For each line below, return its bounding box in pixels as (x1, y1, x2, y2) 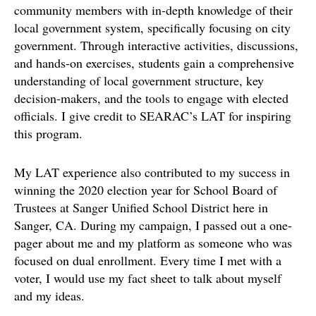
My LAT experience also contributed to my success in (14, 163, 290, 181)
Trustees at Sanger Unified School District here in (14, 198, 268, 216)
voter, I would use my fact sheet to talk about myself (14, 269, 281, 286)
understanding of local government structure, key (14, 71, 264, 89)
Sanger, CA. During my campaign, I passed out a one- (14, 216, 292, 233)
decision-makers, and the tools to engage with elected (14, 89, 288, 107)
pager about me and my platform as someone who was (14, 233, 292, 251)
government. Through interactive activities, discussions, (14, 36, 298, 54)
